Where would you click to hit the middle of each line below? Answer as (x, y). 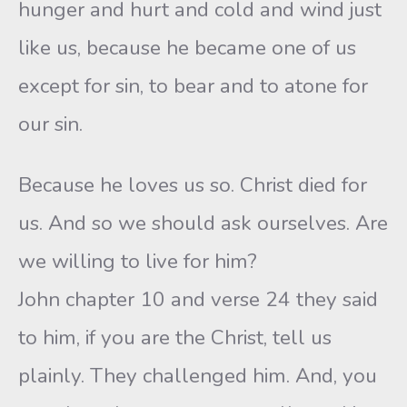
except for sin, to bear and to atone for (193, 86)
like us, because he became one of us (187, 48)
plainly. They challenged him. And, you (198, 376)
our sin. (50, 124)
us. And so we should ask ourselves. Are (203, 223)
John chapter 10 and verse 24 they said (198, 299)
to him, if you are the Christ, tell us (175, 338)
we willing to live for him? (138, 261)
